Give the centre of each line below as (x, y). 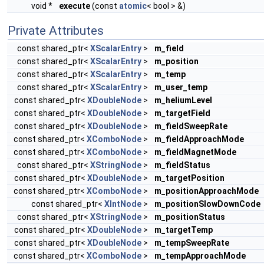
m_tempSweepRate (192, 242)
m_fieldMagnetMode (195, 152)
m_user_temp (181, 87)
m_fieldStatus (182, 165)
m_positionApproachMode (207, 191)
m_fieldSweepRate (191, 126)
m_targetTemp (184, 230)
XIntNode (123, 204)
